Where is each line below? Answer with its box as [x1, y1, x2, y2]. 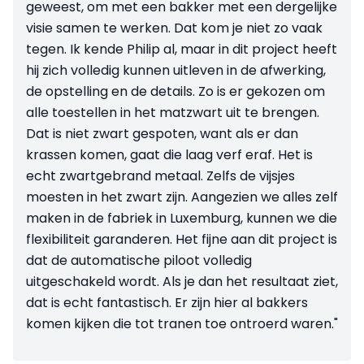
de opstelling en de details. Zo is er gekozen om [26, 82, 325, 102]
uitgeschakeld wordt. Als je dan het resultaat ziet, [26, 272, 338, 292]
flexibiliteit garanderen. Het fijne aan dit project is [26, 230, 337, 249]
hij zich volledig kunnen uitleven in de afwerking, [26, 61, 326, 80]
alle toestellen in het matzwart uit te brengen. [26, 103, 319, 123]
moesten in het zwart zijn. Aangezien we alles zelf [26, 188, 338, 207]
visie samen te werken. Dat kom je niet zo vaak [26, 19, 323, 38]
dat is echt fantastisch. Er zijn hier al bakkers [26, 293, 308, 313]
